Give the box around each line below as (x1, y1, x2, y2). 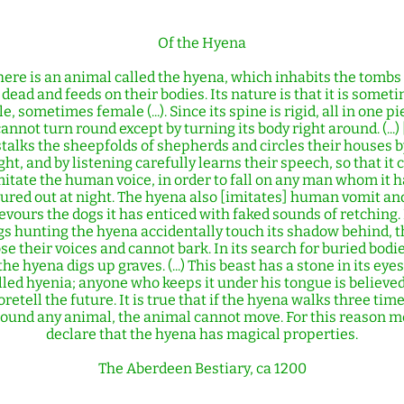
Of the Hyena (158, 34, 246, 51)
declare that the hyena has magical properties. (46, 326, 358, 343)
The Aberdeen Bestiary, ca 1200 (97, 360, 307, 377)
